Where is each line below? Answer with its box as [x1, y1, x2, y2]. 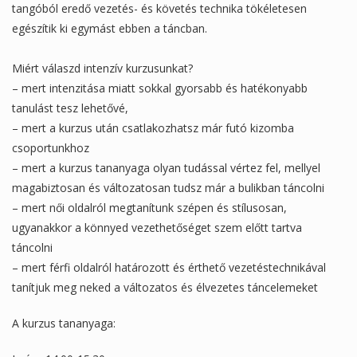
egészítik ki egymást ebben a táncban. [12, 20, 207, 36]
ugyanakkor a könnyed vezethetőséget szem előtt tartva [12, 219, 302, 235]
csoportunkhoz [12, 139, 89, 155]
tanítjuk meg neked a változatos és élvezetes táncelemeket [12, 279, 318, 295]
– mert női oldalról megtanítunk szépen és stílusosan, [12, 199, 287, 215]
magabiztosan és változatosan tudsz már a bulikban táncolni [12, 179, 324, 195]
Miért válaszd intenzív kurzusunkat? [12, 60, 193, 76]
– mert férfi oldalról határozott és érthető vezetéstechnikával [12, 259, 326, 275]
